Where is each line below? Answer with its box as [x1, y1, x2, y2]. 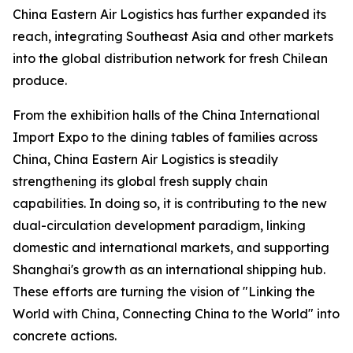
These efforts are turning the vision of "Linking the [13, 283, 315, 299]
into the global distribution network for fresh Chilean [13, 50, 328, 66]
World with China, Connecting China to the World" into [13, 305, 340, 321]
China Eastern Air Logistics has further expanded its [13, 6, 326, 22]
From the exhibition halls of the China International [13, 106, 320, 123]
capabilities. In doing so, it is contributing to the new [13, 195, 327, 211]
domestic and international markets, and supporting [13, 239, 329, 255]
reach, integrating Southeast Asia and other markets [13, 28, 333, 44]
